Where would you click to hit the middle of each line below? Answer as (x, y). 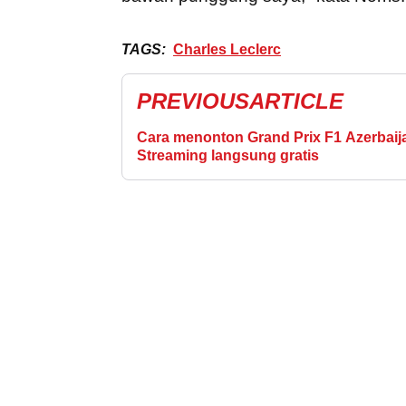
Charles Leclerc (227, 49)
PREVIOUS (193, 101)
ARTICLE (296, 101)
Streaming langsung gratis (228, 155)
